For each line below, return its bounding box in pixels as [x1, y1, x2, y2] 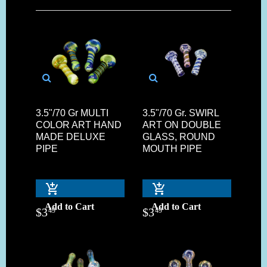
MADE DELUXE [36, 131, 105, 142]
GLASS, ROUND [142, 131, 215, 142]
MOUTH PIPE [142, 143, 202, 154]
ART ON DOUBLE [142, 119, 221, 130]
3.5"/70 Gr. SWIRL [142, 107, 219, 118]
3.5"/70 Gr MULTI [36, 107, 108, 118]
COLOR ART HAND [36, 119, 122, 130]
